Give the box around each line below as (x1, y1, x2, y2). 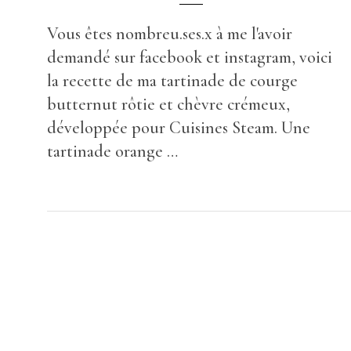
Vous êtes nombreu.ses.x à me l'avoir (47, 24, 292, 45)
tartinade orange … (47, 141, 178, 162)
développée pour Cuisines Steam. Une (47, 118, 310, 139)
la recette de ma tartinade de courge (47, 71, 298, 92)
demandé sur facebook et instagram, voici (47, 47, 332, 68)
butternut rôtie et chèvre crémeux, (47, 94, 290, 115)
